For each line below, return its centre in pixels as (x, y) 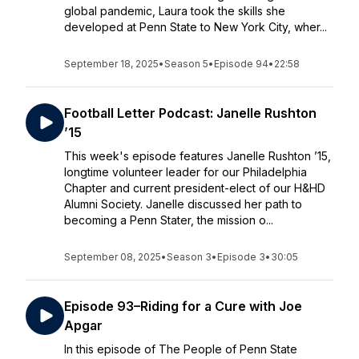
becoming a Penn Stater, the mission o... (169, 220)
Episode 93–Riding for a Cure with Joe (183, 306)
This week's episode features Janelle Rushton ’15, (198, 156)
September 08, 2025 (113, 257)
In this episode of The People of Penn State (181, 349)
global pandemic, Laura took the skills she (175, 11)
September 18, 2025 (111, 64)
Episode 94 (241, 64)
